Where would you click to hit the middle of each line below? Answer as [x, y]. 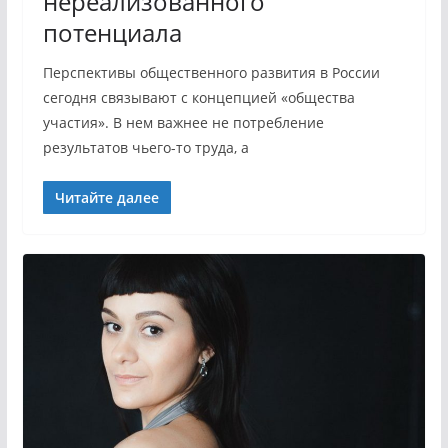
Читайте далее [106, 197]
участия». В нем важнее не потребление [183, 122]
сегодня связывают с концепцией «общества [198, 97]
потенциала [112, 32]
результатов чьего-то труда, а [145, 147]
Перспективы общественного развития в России [211, 72]
